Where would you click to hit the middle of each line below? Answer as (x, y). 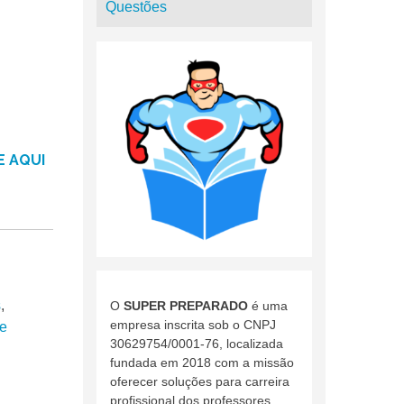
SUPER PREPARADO (185, 305)
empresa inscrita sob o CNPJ (193, 324)
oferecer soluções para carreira (199, 381)
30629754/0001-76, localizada (196, 343)
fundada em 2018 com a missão (202, 362)
